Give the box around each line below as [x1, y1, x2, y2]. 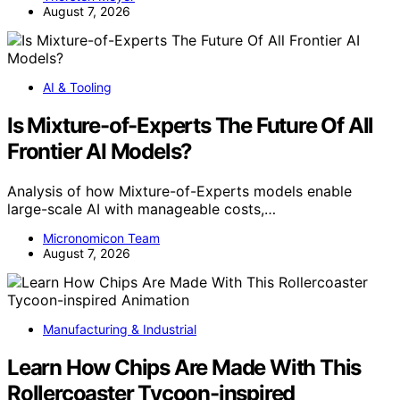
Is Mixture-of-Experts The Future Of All [7, 112, 374, 138]
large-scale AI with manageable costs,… [7, 199, 276, 218]
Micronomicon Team [43, 229, 160, 246]
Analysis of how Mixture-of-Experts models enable [7, 181, 352, 200]
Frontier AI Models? [7, 137, 193, 164]
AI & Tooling [43, 79, 112, 96]
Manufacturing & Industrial [43, 321, 196, 337]
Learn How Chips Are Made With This [7, 354, 362, 380]
